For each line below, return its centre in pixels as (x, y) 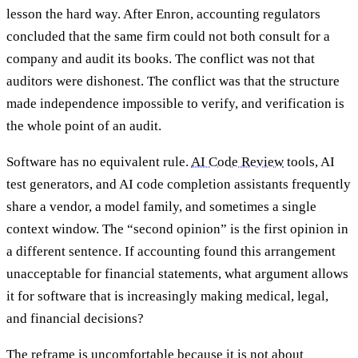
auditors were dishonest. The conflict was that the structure (173, 81)
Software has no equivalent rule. (99, 161)
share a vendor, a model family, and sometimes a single (161, 206)
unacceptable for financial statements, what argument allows (177, 273)
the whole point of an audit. (84, 125)
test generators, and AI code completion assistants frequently (179, 184)
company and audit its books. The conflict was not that (161, 58)
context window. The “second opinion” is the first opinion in (177, 229)
